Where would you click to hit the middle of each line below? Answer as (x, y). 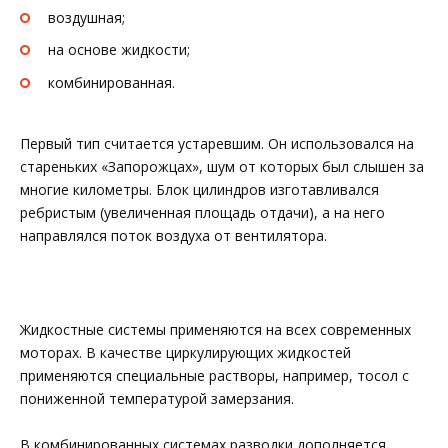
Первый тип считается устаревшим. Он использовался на (217, 144)
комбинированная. (111, 83)
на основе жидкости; (119, 50)
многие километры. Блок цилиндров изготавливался (199, 190)
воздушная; (86, 17)
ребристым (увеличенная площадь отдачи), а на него (202, 213)
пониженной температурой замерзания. (157, 398)
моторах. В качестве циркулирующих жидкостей (185, 352)
